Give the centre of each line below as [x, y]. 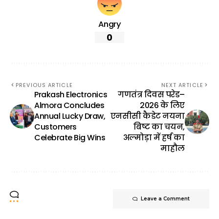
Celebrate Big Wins [70, 137]
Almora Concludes [69, 105]
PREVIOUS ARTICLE [44, 85]
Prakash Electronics [71, 94]
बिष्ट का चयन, [159, 127]
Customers [55, 127]
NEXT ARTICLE [182, 85]
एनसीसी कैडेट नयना [147, 116]
